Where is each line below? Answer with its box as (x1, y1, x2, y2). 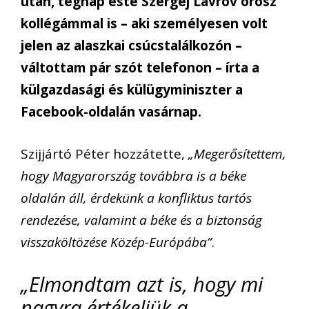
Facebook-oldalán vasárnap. (21, 103, 201, 121)
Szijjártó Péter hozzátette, (21, 144, 188, 163)
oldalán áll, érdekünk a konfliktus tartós (21, 188, 252, 207)
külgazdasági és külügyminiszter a (21, 81, 243, 99)
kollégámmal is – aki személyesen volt (21, 14, 268, 33)
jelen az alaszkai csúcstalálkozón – (21, 37, 242, 55)
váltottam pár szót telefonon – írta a (21, 59, 259, 77)
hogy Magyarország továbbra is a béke (21, 166, 246, 185)
